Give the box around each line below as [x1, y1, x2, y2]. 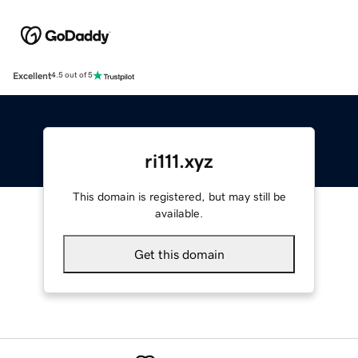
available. [155, 207, 203, 219]
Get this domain [133, 247, 225, 261]
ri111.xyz [145, 151, 213, 171]
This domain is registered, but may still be [72, 190, 286, 202]
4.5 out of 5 [51, 71, 93, 80]
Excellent [13, 70, 51, 81]
